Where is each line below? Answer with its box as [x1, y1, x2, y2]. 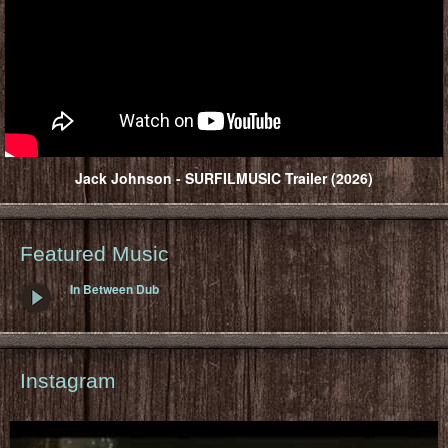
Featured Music [20, 241, 169, 265]
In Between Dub [70, 279, 159, 298]
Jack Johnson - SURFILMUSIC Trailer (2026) [75, 167, 373, 188]
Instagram [20, 368, 116, 392]
